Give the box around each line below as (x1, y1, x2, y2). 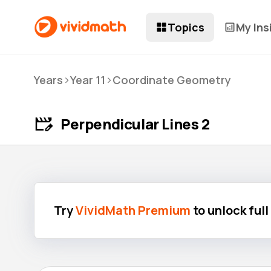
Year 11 (70, 73, 105, 87)
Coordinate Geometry (113, 73, 231, 87)
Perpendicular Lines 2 (60, 114, 210, 134)
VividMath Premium (76, 202, 191, 218)
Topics (168, 19, 204, 34)
